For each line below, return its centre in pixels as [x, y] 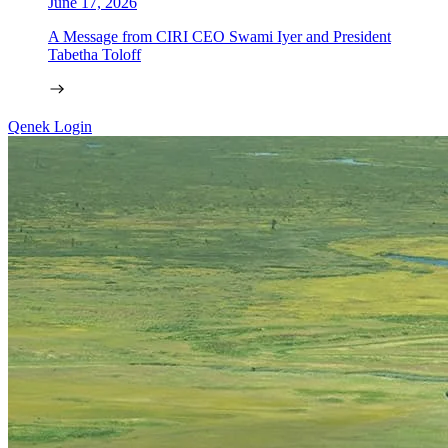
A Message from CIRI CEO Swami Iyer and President [219, 36]
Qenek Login [50, 126]
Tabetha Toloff [94, 54]
